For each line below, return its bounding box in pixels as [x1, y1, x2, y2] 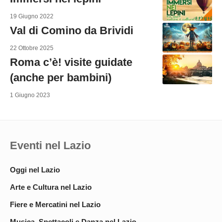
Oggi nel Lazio [10, 165, 60, 174]
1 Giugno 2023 [10, 91, 50, 99]
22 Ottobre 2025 [10, 44, 54, 52]
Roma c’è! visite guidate [10, 55, 132, 68]
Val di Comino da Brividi [10, 24, 133, 37]
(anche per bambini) [10, 71, 111, 84]
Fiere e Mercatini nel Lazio [10, 200, 101, 209]
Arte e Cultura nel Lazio [10, 182, 92, 191]
